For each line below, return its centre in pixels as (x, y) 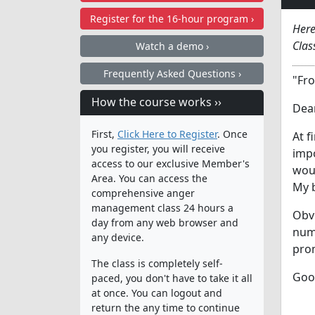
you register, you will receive (158, 148)
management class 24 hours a (162, 207)
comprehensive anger (143, 193)
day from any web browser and (165, 222)
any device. (118, 237)
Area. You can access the (149, 178)
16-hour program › (209, 18)
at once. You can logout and (157, 292)
